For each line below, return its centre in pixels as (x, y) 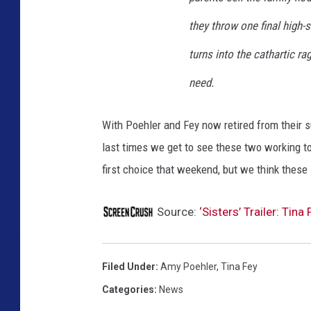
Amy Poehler (188, 267)
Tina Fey (239, 267)
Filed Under (129, 267)
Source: (177, 212)
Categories (128, 289)
